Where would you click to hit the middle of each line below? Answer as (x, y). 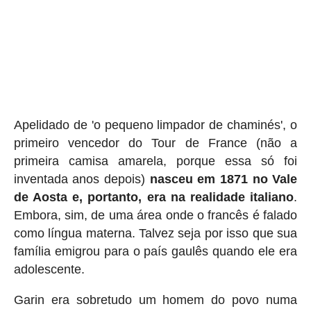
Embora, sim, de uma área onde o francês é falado (155, 216)
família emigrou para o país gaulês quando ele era (155, 252)
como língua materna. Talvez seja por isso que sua (155, 234)
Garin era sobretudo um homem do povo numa (155, 300)
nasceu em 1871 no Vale (224, 179)
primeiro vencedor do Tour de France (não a (155, 143)
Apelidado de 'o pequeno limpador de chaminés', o (155, 125)
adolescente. (49, 270)
